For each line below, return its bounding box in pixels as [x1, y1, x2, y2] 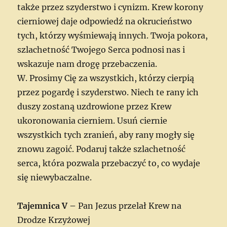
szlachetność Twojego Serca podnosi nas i [17, 44, 185, 55]
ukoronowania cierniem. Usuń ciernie [17, 115, 168, 126]
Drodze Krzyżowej [17, 214, 91, 225]
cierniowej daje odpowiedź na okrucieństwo [17, 16, 193, 26]
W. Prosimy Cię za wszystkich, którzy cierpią [17, 72, 195, 83]
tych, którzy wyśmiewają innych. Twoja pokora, [17, 30, 208, 41]
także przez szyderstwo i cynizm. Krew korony [17, 2, 204, 12]
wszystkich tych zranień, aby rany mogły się [17, 129, 195, 140]
